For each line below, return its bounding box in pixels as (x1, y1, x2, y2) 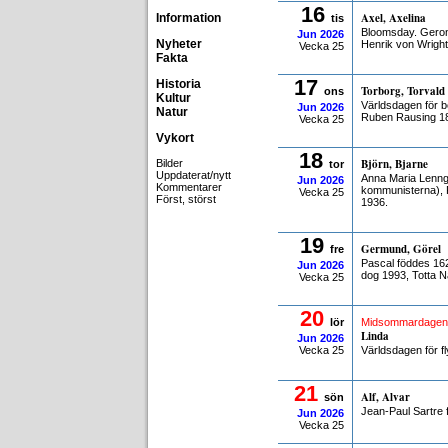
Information (156, 11, 221, 25)
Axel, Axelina (361, 10, 426, 26)
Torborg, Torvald (361, 83, 445, 99)
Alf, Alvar (361, 389, 410, 405)
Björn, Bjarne (361, 156, 428, 172)
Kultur (156, 91, 191, 105)
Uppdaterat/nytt (156, 169, 231, 181)
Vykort (156, 131, 194, 145)
